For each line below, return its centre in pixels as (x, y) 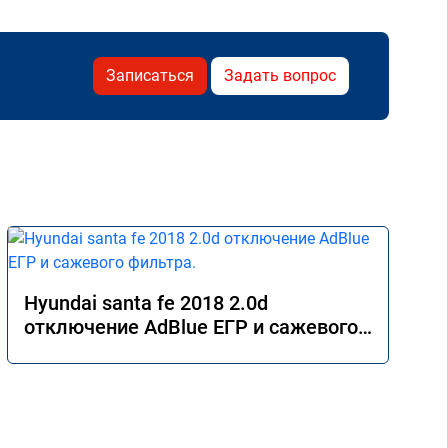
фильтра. (67, 351)
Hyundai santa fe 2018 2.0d (146, 303)
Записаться (150, 75)
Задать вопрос (280, 75)
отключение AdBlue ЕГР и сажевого (191, 327)
